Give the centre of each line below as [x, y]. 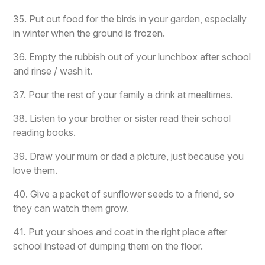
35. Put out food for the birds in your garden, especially [130, 19]
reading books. [45, 133]
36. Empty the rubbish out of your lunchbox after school [132, 57]
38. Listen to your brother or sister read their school [122, 119]
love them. [35, 171]
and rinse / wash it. [53, 71]
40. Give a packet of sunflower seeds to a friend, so [124, 194]
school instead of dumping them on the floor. [108, 246]
